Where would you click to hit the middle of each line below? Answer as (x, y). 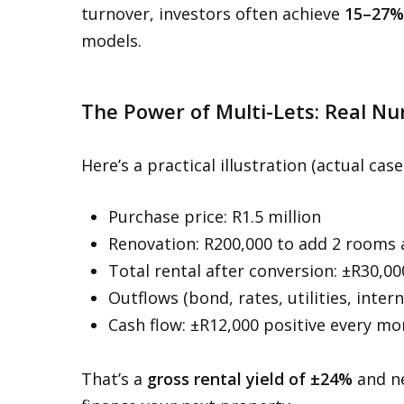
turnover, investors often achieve (213, 14)
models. (111, 41)
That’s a (114, 379)
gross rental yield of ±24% (250, 379)
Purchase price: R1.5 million (215, 216)
